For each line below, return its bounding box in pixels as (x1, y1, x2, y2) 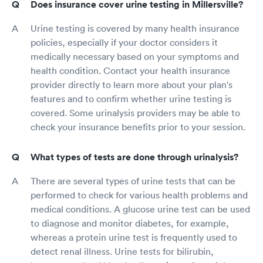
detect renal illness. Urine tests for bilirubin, (31, 245, 214, 257)
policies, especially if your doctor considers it (31, 36, 218, 48)
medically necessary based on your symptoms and (31, 50, 239, 62)
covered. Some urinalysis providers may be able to (31, 106, 240, 119)
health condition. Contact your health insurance (31, 64, 230, 76)
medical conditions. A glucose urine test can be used (31, 203, 250, 215)
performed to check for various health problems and (31, 188, 248, 201)
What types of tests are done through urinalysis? (31, 150, 238, 163)
